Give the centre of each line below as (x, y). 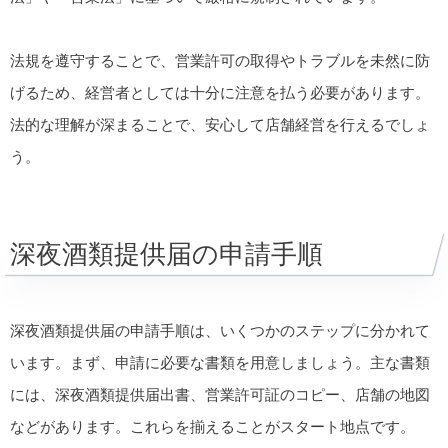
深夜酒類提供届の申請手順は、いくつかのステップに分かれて (220, 331)
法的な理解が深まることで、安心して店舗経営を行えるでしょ (220, 125)
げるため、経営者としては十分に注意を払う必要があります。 (220, 93)
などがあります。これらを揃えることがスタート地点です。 (212, 427)
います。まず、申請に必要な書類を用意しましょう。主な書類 (220, 363)
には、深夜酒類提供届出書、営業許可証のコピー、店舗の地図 (220, 395)
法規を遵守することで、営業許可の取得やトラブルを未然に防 (220, 61)
